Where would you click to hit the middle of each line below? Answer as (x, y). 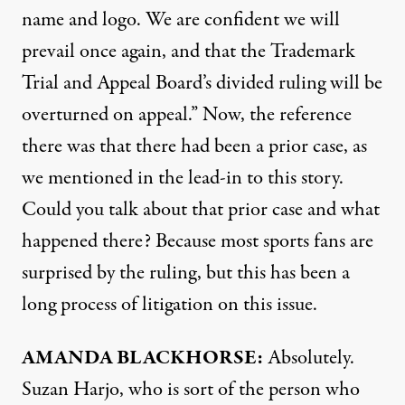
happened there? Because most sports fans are (198, 241)
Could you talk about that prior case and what (201, 210)
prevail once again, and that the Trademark (188, 52)
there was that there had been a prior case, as (194, 146)
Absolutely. (309, 358)
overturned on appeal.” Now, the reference (187, 115)
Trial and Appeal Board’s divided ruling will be (202, 83)
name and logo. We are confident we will (181, 20)
